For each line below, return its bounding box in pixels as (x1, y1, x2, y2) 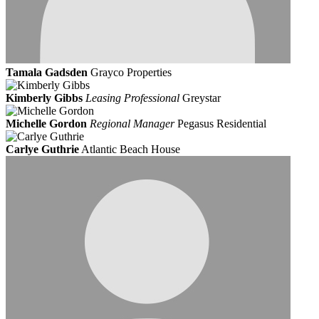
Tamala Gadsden (6, 66, 88, 79)
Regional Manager (90, 117, 177, 130)
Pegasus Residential (177, 117, 266, 130)
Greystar (182, 92, 221, 105)
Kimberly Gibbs (6, 92, 83, 105)
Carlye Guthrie (6, 143, 79, 156)
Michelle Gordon (6, 117, 87, 130)
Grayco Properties (90, 66, 172, 79)
